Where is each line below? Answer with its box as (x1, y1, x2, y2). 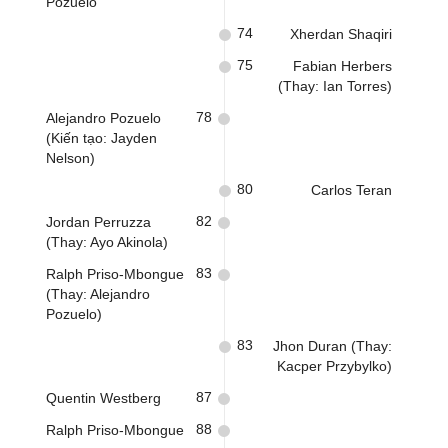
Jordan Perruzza (46, 214, 151, 230)
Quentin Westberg (46, 390, 161, 406)
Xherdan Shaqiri (290, 26, 392, 42)
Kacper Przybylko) (277, 358, 392, 374)
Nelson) (46, 150, 95, 166)
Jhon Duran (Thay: (273, 338, 392, 354)
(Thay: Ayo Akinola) (46, 234, 168, 250)
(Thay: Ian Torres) (278, 78, 392, 94)
